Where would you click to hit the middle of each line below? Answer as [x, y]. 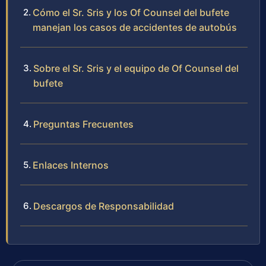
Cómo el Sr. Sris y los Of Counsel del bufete [131, 13]
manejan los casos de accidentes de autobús [135, 28]
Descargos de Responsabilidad [104, 206]
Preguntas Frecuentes [83, 124]
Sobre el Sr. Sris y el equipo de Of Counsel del [136, 69]
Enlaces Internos [71, 165]
